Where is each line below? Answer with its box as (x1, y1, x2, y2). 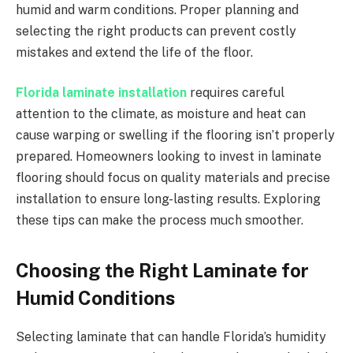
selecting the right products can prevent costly (16, 23, 296, 39)
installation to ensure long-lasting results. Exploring (16, 191, 321, 207)
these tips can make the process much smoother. (16, 213, 303, 229)
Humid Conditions (16, 286, 175, 309)
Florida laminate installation (16, 85, 187, 101)
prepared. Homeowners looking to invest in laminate (16, 149, 321, 165)
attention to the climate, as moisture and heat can (16, 106, 306, 122)
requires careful (187, 85, 284, 101)
